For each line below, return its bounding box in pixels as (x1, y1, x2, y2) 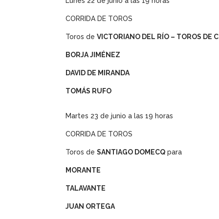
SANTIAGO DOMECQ (97, 148, 166, 156)
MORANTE (66, 166, 101, 175)
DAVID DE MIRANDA (66, 69, 130, 77)
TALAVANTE (66, 184, 106, 193)
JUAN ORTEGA (66, 202, 115, 211)
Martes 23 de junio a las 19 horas (66, 112, 174, 120)
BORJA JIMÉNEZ (66, 51, 121, 59)
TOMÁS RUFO (66, 87, 112, 95)
